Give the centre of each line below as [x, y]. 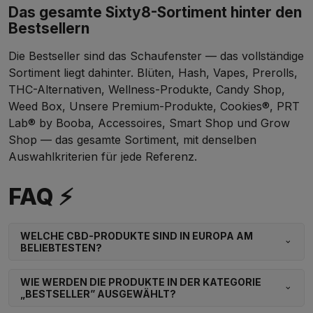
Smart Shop [201, 123]
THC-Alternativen [55, 90]
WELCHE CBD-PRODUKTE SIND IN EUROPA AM [137, 236]
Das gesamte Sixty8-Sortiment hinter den [155, 13]
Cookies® [245, 107]
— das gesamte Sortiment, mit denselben [147, 140]
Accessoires [130, 123]
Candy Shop [249, 90]
